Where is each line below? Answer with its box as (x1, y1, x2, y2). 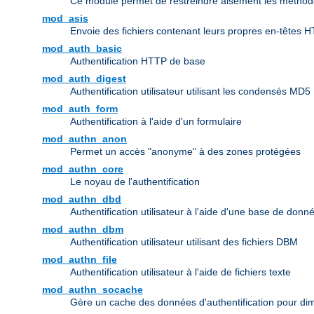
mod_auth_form (42, 103, 118, 115)
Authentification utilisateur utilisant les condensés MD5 (70, 86, 310, 97)
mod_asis (42, 13, 88, 25)
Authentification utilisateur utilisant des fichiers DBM (70, 236, 298, 248)
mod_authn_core (42, 163, 123, 175)
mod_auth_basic (42, 43, 122, 55)
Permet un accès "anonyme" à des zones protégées (70, 146, 301, 158)
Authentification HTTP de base (70, 55, 205, 67)
